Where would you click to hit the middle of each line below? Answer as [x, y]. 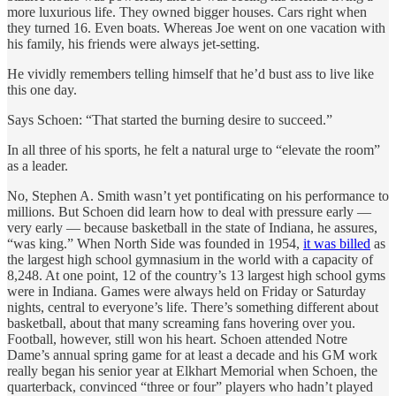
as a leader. [38, 165]
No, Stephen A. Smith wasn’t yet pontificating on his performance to [198, 195]
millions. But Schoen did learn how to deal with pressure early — [189, 211]
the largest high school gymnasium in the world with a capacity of [190, 259]
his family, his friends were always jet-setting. [133, 43]
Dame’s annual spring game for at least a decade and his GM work [192, 354]
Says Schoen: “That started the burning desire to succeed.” [170, 119]
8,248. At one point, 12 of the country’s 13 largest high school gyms [196, 275]
